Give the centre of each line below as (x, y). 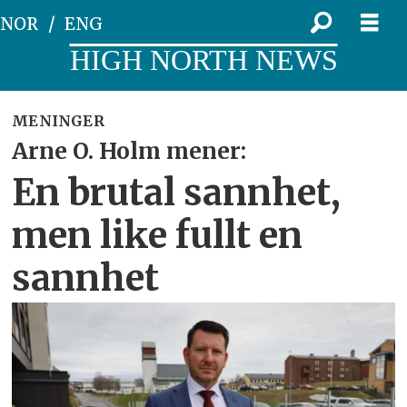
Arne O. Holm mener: (129, 152)
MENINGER (58, 120)
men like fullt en (158, 236)
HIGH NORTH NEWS (203, 60)
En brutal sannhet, (177, 193)
